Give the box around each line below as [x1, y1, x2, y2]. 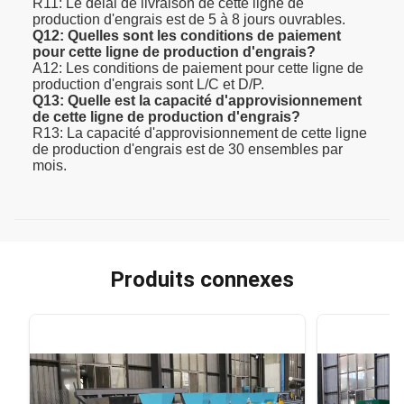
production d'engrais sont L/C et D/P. [32, 76, 264, 92]
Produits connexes [110, 266, 294, 292]
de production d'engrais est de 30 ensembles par [32, 141, 343, 157]
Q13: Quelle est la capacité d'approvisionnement [32, 92, 362, 108]
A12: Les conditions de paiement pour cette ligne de [32, 60, 363, 76]
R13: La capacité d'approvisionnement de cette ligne [32, 124, 367, 141]
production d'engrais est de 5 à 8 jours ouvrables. [32, 11, 345, 27]
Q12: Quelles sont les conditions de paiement [32, 27, 341, 43]
